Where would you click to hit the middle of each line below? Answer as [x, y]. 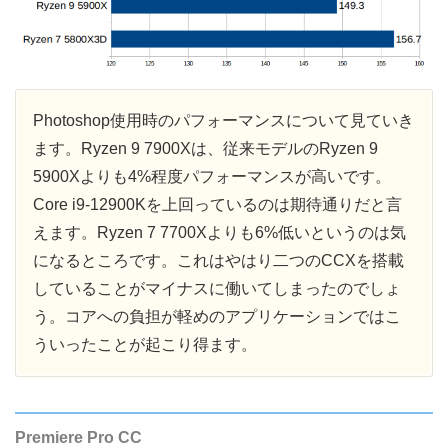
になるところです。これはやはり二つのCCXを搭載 [218, 261]
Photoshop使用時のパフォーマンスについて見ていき [223, 121]
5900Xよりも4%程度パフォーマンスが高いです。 [212, 177]
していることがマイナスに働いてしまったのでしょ [217, 289]
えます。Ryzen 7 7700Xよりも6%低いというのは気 [219, 233]
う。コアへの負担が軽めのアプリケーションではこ [217, 317]
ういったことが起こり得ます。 [145, 345]
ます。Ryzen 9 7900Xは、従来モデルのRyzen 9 [205, 149]
